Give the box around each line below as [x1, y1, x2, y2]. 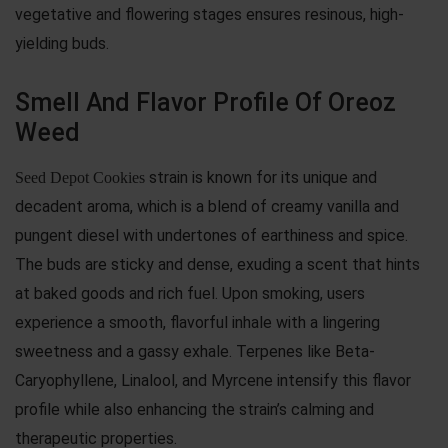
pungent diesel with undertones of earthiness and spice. [15, 225, 408, 245]
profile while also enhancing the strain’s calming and [15, 399, 374, 419]
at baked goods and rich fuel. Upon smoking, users [15, 283, 365, 303]
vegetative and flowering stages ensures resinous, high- [15, 4, 404, 24]
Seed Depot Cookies [15, 168, 145, 186]
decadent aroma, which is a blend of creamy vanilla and [15, 196, 399, 216]
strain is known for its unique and [145, 167, 377, 187]
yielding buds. [15, 33, 109, 53]
